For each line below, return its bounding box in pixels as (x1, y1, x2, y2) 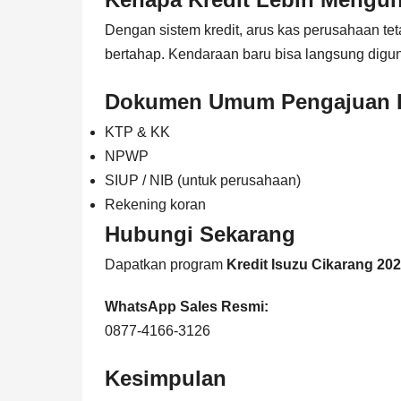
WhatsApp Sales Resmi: (105, 298, 269, 314)
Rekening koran (105, 196, 206, 212)
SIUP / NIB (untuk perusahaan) (105, 172, 301, 188)
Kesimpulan (105, 365, 226, 390)
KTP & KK (105, 124, 170, 140)
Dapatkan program (105, 256, 226, 272)
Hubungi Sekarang (105, 221, 295, 246)
